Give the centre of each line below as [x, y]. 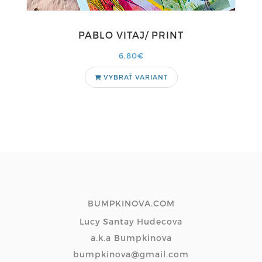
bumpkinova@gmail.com [131, 254]
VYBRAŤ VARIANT [134, 77]
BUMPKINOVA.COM [131, 203]
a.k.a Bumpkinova [131, 238]
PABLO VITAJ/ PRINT [131, 35]
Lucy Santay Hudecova [131, 221]
